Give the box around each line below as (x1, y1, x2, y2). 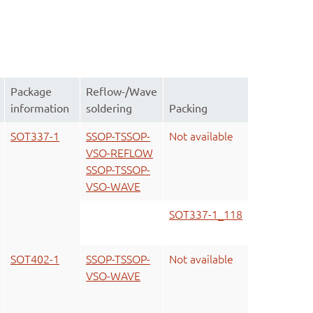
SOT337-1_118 (169, 208, 242, 221)
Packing (169, 102, 208, 115)
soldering (86, 102, 132, 115)
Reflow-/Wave (86, 85, 157, 99)
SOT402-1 (10, 253, 59, 266)
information (10, 102, 69, 115)
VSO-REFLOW (86, 147, 153, 160)
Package (10, 85, 52, 99)
